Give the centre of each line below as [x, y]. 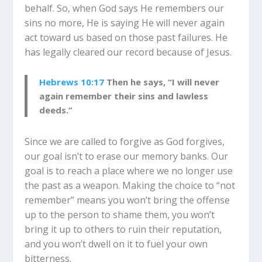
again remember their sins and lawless [124, 96]
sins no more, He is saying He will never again [125, 23]
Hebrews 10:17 [72, 82]
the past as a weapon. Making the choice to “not [130, 185]
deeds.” [56, 110]
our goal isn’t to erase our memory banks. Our [127, 156]
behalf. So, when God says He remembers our [125, 8]
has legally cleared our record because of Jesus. [128, 52]
